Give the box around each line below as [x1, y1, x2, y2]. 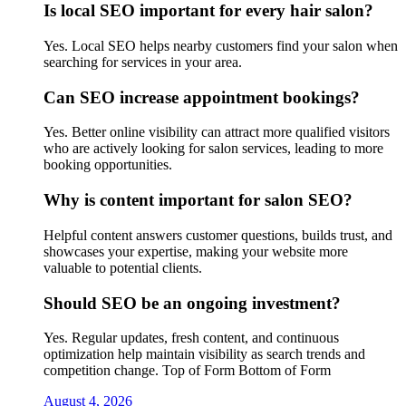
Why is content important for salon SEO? [43, 190, 353, 210]
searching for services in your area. [43, 54, 242, 71]
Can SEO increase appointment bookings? [43, 87, 360, 107]
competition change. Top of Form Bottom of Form [43, 362, 331, 379]
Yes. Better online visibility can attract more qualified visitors [43, 124, 390, 140]
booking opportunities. [43, 157, 172, 173]
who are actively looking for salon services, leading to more [43, 140, 383, 157]
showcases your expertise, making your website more [43, 243, 348, 259]
